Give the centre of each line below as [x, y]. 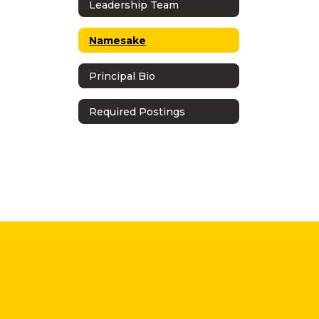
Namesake [117, 40]
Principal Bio [122, 76]
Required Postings [137, 111]
